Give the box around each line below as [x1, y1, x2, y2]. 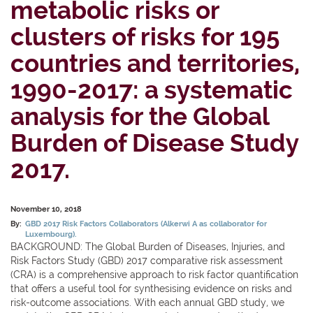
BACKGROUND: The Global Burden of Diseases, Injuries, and [10, 240, 285, 252]
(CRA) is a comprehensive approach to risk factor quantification [10, 268, 298, 280]
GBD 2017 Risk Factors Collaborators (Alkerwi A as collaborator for [25, 219, 268, 228]
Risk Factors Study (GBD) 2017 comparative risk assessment [10, 254, 283, 266]
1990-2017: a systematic [10, 75, 293, 104]
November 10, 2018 [10, 205, 82, 214]
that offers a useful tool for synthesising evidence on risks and [10, 282, 292, 294]
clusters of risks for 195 [10, 22, 279, 51]
